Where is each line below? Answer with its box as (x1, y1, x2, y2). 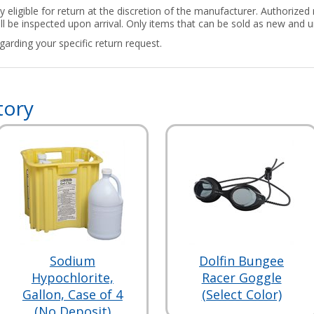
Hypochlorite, (31, 268, 114, 286)
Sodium (49, 252, 95, 269)
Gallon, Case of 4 (22, 285, 123, 303)
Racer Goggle (201, 268, 282, 286)
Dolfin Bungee (199, 252, 285, 269)
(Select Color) (201, 285, 282, 303)
